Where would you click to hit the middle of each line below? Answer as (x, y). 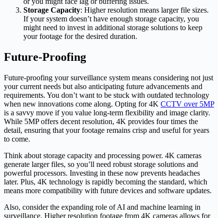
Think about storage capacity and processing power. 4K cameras (103, 155)
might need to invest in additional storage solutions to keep (113, 27)
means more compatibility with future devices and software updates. (108, 190)
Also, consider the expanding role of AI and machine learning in (102, 207)
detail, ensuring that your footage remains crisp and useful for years (107, 130)
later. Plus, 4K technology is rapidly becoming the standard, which (106, 182)
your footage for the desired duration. (80, 36)
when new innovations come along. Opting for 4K (82, 104)
